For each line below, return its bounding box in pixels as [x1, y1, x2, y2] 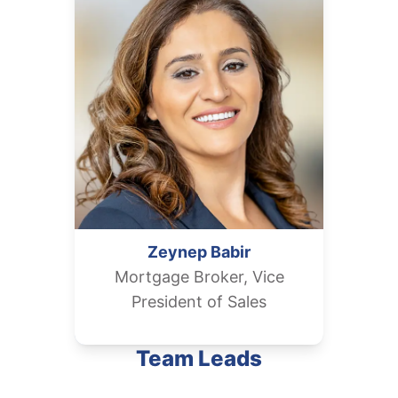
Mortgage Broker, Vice [114, 267, 284, 286]
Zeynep [147, 243, 207, 261]
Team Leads [136, 346, 262, 371]
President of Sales [131, 292, 267, 311]
